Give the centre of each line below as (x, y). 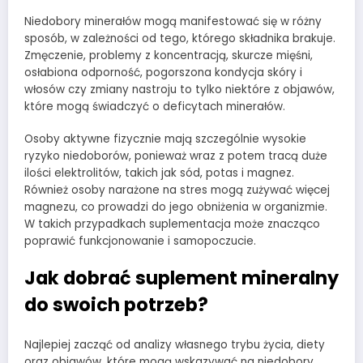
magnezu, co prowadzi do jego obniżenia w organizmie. (176, 207)
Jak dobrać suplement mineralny (181, 278)
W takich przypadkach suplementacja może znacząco (172, 224)
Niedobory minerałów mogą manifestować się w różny (173, 21)
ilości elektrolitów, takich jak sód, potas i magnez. (159, 173)
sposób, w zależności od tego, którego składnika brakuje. (180, 38)
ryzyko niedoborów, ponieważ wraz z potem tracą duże (176, 156)
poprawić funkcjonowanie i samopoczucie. (140, 241)
